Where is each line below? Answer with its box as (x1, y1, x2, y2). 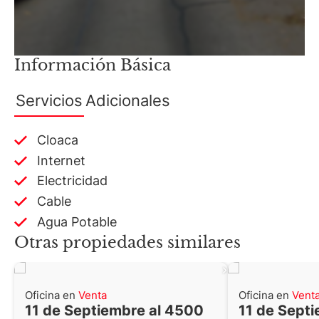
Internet (37, 152, 86, 168)
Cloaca (37, 132, 79, 148)
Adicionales (85, 90, 171, 110)
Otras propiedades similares (14, 233, 241, 253)
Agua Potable (37, 214, 117, 229)
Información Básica (14, 56, 171, 75)
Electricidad (37, 173, 108, 189)
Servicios (16, 90, 83, 110)
